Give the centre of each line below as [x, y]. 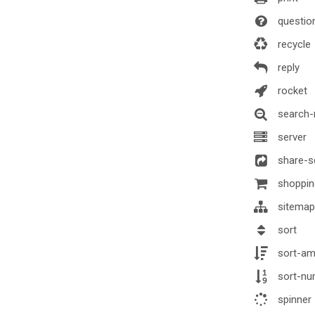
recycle [293, 44]
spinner [293, 299]
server [291, 137]
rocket [291, 90]
